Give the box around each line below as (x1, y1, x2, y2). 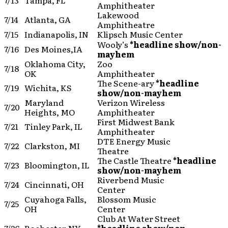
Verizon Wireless (97, 96, 168, 108)
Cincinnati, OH (24, 178, 84, 190)
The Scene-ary (97, 77, 156, 89)
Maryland (24, 96, 64, 108)
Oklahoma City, (24, 58, 85, 70)
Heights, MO (24, 106, 75, 118)
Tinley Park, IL (24, 120, 82, 132)
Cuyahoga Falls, (24, 193, 87, 205)
